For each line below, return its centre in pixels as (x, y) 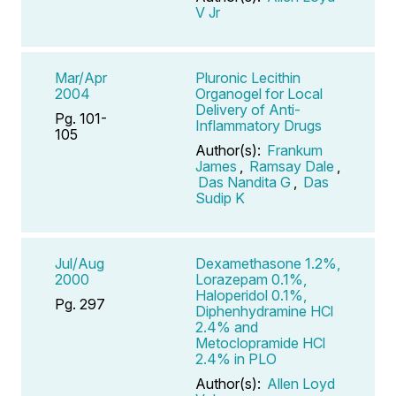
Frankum (295, 150)
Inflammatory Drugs (259, 125)
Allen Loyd (301, 383)
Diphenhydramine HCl (264, 311)
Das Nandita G (244, 182)
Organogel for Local (259, 93)
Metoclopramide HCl (260, 343)
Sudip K (220, 198)
